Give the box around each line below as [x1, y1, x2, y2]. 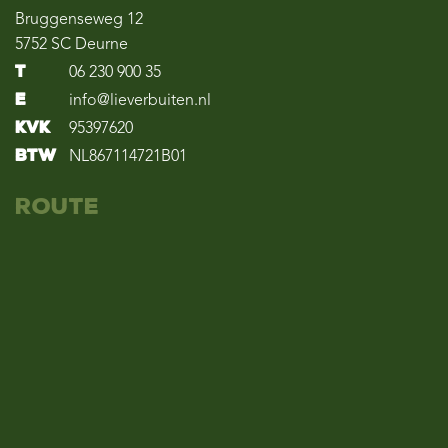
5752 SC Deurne [15, 37, 128, 53]
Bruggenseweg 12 [15, 12, 143, 28]
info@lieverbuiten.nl [69, 93, 211, 109]
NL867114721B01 [65, 149, 187, 165]
